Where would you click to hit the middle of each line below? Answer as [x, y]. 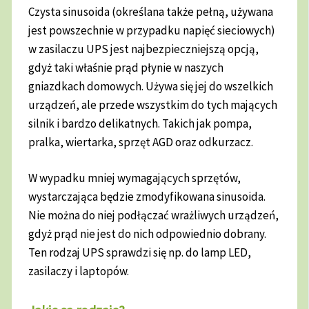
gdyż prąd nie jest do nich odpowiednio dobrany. [148, 234]
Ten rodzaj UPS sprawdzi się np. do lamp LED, [140, 253]
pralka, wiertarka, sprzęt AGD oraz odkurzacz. [142, 142]
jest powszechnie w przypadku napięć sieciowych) [152, 30]
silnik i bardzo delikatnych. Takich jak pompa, [140, 123]
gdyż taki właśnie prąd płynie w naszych [126, 67]
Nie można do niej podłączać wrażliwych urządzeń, [154, 216]
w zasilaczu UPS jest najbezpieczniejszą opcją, [144, 49]
